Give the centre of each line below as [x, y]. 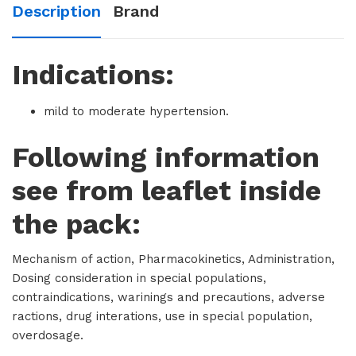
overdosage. [48, 335]
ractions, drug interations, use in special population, [162, 316]
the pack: [76, 224]
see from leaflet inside [166, 190]
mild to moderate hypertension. [136, 111]
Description [56, 11]
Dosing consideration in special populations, [139, 278]
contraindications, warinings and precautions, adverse [168, 297]
